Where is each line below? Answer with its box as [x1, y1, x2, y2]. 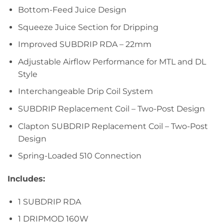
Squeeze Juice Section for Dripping [17, 22, 158, 32]
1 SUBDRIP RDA [17, 196, 81, 206]
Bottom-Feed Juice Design [17, 5, 126, 15]
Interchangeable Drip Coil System [17, 86, 153, 96]
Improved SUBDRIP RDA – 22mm [17, 39, 151, 49]
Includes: [7, 173, 45, 183]
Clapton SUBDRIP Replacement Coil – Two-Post [17, 121, 208, 131]
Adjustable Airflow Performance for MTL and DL [17, 56, 206, 66]
